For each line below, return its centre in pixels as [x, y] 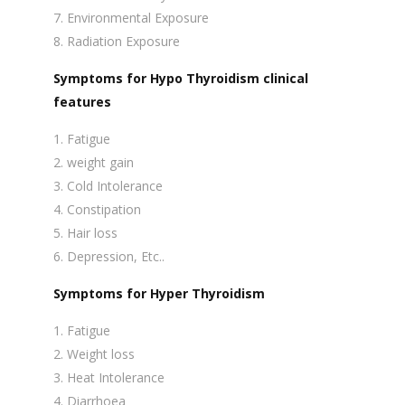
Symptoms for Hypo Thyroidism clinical [181, 78]
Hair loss [92, 233]
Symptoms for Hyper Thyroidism [159, 293]
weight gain [100, 162]
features [82, 102]
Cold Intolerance [115, 186]
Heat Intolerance [116, 377]
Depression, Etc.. [116, 256]
